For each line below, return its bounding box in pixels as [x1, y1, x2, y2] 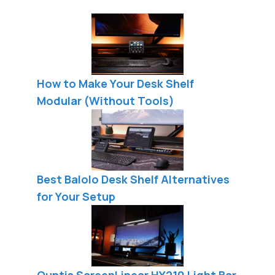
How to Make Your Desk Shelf [37, 76, 194, 91]
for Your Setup [37, 188, 115, 204]
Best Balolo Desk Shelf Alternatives [37, 171, 230, 187]
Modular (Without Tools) [37, 93, 174, 108]
